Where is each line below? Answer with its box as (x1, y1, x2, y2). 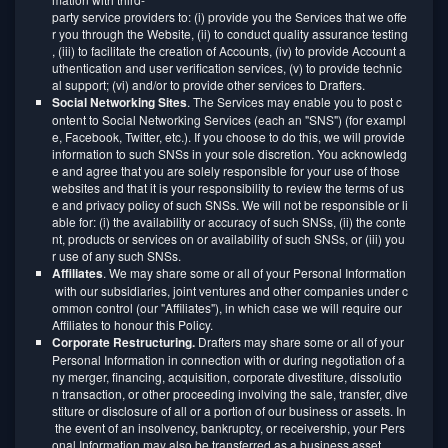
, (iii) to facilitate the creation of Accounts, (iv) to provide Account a (52, 42, 406, 59)
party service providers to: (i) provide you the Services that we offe (52, 8, 407, 25)
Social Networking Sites (52, 93, 187, 111)
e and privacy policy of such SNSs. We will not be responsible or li (52, 196, 408, 213)
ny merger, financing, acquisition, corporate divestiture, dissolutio (52, 368, 402, 385)
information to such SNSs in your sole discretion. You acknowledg (52, 145, 407, 162)
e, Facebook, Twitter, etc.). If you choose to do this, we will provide (52, 128, 408, 145)
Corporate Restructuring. (52, 333, 195, 351)
